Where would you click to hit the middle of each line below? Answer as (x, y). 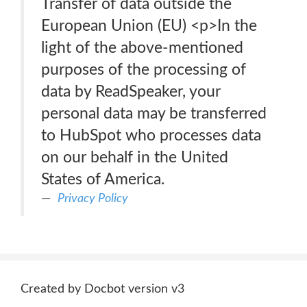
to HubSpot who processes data (151, 135)
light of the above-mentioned (142, 48)
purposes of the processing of (144, 70)
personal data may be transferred (154, 113)
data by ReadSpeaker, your (131, 91)
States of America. (103, 179)
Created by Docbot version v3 (102, 289)
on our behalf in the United (135, 157)
